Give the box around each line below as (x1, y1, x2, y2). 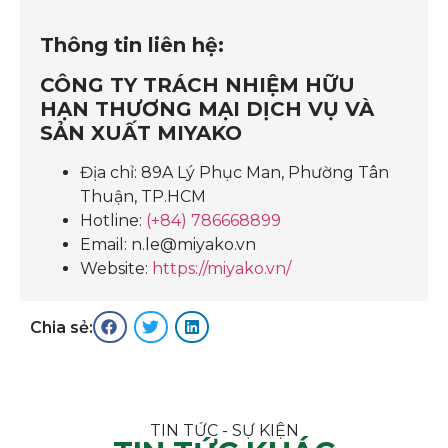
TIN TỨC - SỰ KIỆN (149, 420, 299, 440)
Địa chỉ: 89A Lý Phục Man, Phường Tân (80, 163, 389, 183)
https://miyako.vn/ (152, 259, 291, 279)
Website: (80, 259, 152, 279)
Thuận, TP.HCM (80, 187, 206, 207)
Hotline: (80, 211, 146, 231)
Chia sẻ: (30, 318, 93, 338)
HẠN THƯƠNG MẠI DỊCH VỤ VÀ (40, 97, 374, 122)
